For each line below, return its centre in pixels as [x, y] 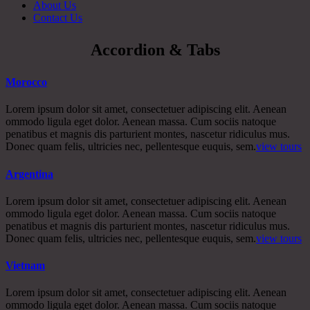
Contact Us [58, 18]
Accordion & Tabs [155, 50]
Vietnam [25, 266]
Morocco [26, 82]
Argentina [29, 174]
